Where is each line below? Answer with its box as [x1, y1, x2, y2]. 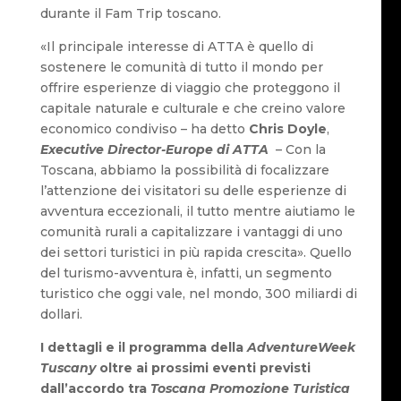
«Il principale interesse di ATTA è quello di [39, 38, 313, 55]
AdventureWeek [246, 339, 355, 356]
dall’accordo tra [39, 380, 150, 397]
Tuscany [39, 360, 96, 377]
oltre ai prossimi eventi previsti [95, 360, 311, 377]
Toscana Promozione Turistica [149, 380, 350, 397]
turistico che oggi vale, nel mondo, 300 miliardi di [39, 286, 357, 303]
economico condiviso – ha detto [39, 121, 249, 138]
